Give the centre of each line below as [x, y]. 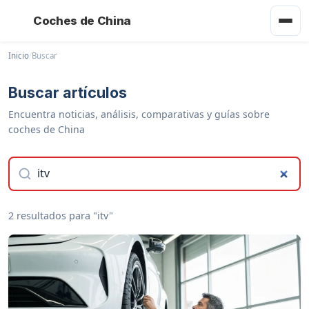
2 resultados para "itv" [61, 215]
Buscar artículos [68, 92]
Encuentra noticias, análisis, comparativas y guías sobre [139, 114]
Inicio [19, 56]
